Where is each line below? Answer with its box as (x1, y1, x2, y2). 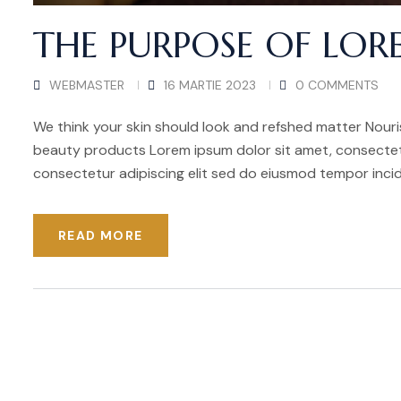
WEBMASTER (49, 76, 124, 93)
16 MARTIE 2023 (164, 76, 256, 93)
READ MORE (58, 226, 143, 243)
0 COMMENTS (295, 76, 379, 93)
